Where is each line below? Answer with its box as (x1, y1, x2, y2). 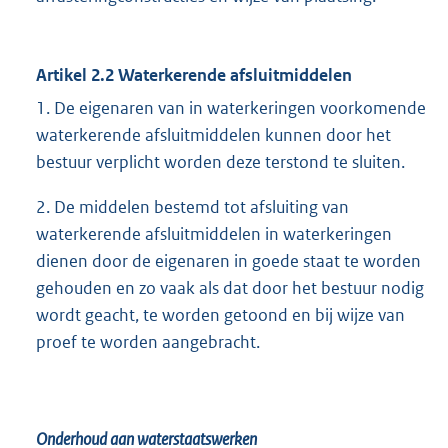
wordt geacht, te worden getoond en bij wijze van (36, 304, 405, 327)
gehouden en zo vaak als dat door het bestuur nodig (36, 277, 424, 300)
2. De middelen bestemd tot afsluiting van (36, 196, 349, 219)
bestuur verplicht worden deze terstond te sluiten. (36, 151, 405, 174)
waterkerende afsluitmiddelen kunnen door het (36, 124, 391, 147)
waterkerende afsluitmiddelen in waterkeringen (36, 223, 392, 246)
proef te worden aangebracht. (36, 331, 260, 354)
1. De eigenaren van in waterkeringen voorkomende (36, 97, 426, 120)
